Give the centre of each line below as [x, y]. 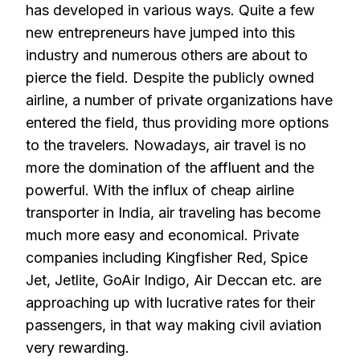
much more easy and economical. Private [162, 235]
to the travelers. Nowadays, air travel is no [166, 145]
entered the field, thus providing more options [177, 123]
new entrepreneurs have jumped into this [160, 33]
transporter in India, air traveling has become [173, 213]
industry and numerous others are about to [167, 55]
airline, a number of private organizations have [179, 100]
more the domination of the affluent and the [170, 168]
